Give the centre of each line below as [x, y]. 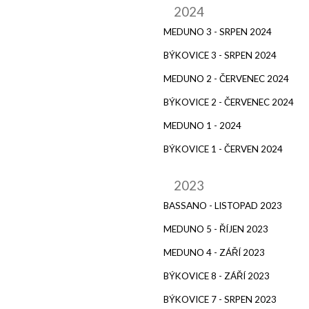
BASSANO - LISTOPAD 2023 [223, 205]
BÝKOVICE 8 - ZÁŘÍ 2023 [217, 276]
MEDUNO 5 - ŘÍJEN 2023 [216, 229]
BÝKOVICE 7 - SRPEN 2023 [220, 299]
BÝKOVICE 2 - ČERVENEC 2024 [229, 102]
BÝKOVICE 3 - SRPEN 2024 [220, 55]
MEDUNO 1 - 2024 [202, 125]
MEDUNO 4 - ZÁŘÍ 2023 [214, 252]
